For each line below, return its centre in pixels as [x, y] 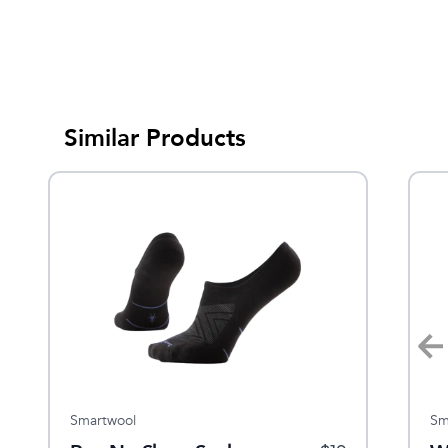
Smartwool [103, 420]
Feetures [138, 420]
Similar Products [155, 138]
